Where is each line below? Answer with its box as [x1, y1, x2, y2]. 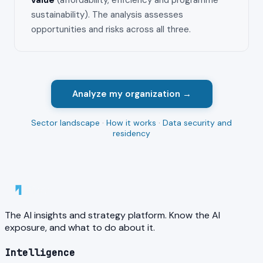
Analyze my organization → [72, 88, 191, 100]
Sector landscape [31, 117, 100, 129]
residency [113, 128, 150, 139]
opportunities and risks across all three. [31, 23, 191, 36]
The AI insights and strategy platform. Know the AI [5, 209, 220, 222]
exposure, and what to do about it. [5, 221, 155, 234]
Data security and [163, 117, 232, 129]
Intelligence [5, 246, 75, 259]
